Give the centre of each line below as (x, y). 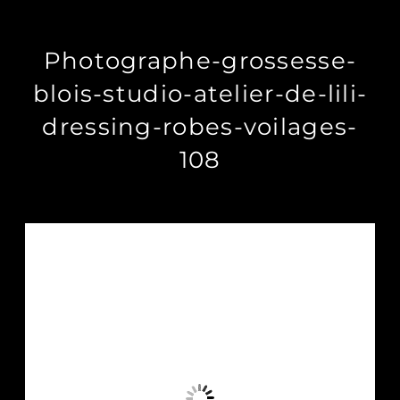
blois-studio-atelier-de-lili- (200, 93)
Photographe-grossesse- (200, 60)
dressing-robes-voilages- (200, 126)
